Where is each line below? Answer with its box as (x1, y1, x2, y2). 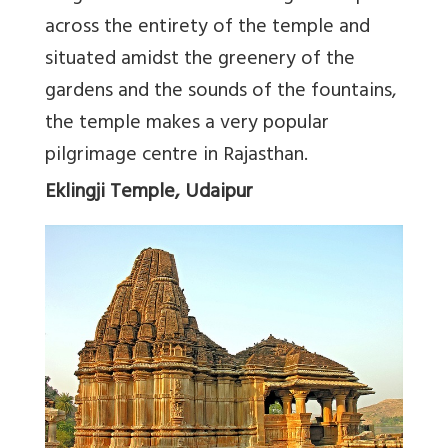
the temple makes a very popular (45, 106, 329, 144)
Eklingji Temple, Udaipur (45, 175, 253, 213)
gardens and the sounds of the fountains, (45, 74, 397, 112)
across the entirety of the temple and (45, 10, 370, 48)
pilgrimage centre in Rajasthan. (45, 138, 308, 176)
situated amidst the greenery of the (45, 42, 355, 80)
